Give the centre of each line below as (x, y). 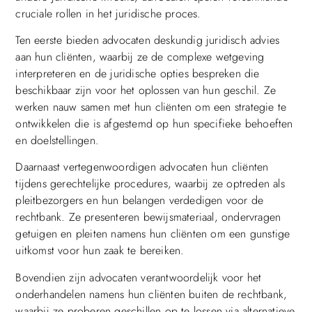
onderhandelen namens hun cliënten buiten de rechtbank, (151, 294)
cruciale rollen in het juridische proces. (108, 13)
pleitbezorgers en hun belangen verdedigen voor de (140, 201)
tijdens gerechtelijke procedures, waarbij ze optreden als (150, 184)
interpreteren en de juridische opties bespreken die (138, 74)
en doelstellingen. (57, 141)
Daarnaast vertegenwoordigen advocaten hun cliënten (142, 167)
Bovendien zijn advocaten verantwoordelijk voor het (139, 277)
